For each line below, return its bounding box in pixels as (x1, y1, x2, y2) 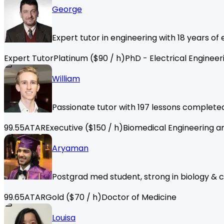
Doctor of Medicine (101, 191, 176, 203)
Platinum (53, 52, 88, 64)
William (52, 73, 80, 85)
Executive (45, 122, 83, 134)
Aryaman (52, 142, 88, 154)
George (52, 3, 82, 15)
